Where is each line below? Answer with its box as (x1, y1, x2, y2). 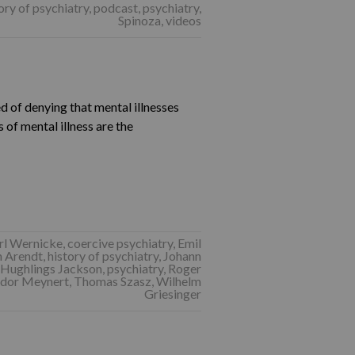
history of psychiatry (47, 248, 158, 263)
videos (165, 13, 201, 28)
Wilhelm (155, 273, 201, 288)
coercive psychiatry (67, 235, 173, 250)
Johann (162, 248, 201, 263)
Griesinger (143, 286, 201, 301)
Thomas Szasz (73, 273, 151, 288)
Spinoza (117, 13, 161, 28)
